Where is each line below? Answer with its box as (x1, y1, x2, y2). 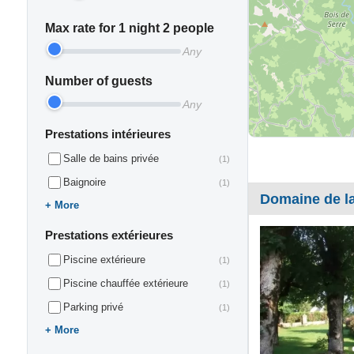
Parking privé (62, 301, 123, 313)
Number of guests (44, 74, 153, 88)
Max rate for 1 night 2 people (44, 21, 214, 35)
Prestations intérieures (44, 127, 171, 141)
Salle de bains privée (62, 153, 159, 164)
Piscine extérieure (62, 254, 145, 265)
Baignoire (62, 176, 106, 188)
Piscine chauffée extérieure (62, 277, 188, 289)
